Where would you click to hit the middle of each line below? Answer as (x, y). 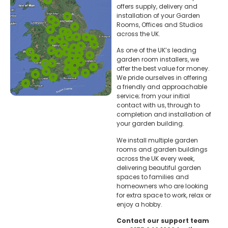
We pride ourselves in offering (162, 78)
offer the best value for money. (163, 69)
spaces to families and (152, 177)
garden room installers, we (158, 60)
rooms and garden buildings (162, 149)
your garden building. (150, 124)
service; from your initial (153, 96)
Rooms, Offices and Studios (160, 24)
